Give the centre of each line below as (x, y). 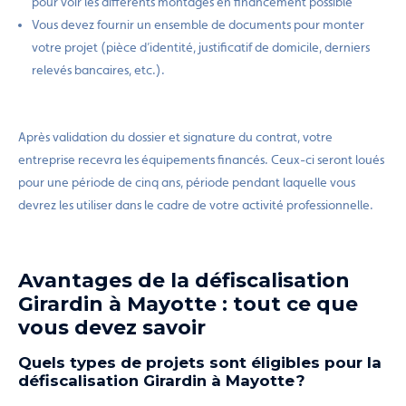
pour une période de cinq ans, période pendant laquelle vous (187, 182)
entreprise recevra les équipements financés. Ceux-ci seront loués (201, 159)
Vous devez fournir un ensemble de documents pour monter (198, 24)
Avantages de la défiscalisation (184, 280)
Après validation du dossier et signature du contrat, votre (175, 137)
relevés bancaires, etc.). (100, 70)
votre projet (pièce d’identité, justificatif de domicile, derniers (201, 47)
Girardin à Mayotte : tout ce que (188, 304)
